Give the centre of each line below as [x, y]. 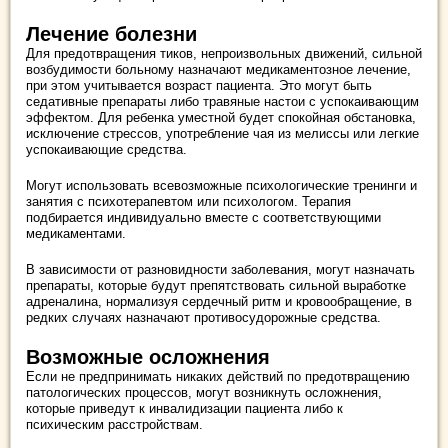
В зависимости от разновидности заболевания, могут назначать [220, 269]
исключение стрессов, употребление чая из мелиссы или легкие [222, 133]
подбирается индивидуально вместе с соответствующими [203, 217]
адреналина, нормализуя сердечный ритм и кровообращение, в [219, 301]
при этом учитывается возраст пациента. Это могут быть [199, 85]
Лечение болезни [111, 34]
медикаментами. [76, 233]
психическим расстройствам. [114, 424]
